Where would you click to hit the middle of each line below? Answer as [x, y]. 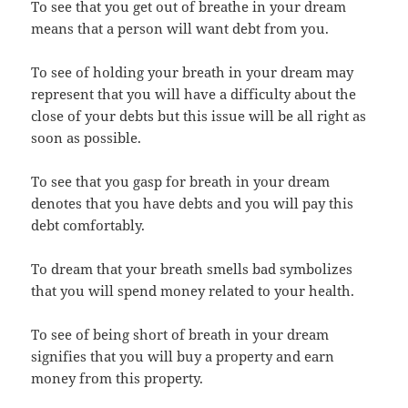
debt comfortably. [88, 224]
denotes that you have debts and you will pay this [193, 203]
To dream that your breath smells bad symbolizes [192, 268]
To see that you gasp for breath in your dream [181, 181]
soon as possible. [87, 137]
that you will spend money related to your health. [193, 290]
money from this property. [117, 377]
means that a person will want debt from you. [180, 28]
